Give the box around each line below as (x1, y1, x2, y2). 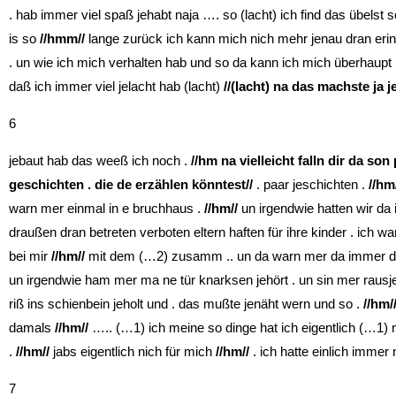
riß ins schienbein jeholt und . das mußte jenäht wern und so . (9, 295, 363, 311)
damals (9, 319, 55, 335)
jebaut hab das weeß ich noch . (9, 152, 191, 168)
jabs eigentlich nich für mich (49, 343, 216, 359)
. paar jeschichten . (253, 176, 369, 192)
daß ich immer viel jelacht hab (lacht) (9, 78, 224, 94)
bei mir (9, 247, 51, 263)
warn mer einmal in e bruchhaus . (9, 200, 204, 216)
